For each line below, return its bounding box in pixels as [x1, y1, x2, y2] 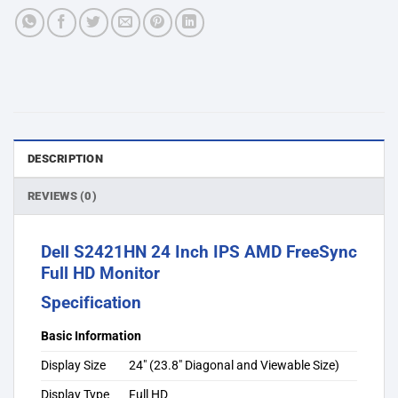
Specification [41, 292, 141, 314]
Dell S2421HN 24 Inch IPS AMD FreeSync [41, 241, 357, 262]
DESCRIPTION [28, 151, 103, 165]
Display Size [41, 357, 106, 373]
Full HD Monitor [41, 262, 160, 283]
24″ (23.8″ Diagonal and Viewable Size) [129, 357, 340, 373]
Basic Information [41, 328, 141, 344]
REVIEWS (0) [28, 188, 97, 203]
